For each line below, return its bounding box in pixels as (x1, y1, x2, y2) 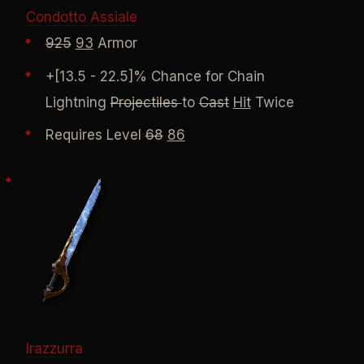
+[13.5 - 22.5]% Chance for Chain (45, 67, 265, 84)
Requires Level (45, 127, 145, 144)
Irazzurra (25, 340, 83, 357)
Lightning (45, 93, 110, 110)
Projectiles (110, 93, 182, 110)
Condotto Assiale (25, 9, 137, 26)
